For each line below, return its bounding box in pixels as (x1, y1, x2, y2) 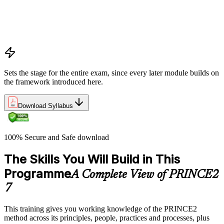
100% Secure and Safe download (4, 132, 109, 141)
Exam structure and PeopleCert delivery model (24, 29, 171, 38)
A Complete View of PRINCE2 (71, 168, 219, 181)
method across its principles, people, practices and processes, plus (4, 213, 209, 222)
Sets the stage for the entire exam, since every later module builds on (4, 68, 219, 77)
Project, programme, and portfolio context (24, 11, 155, 20)
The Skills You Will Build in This (4, 151, 180, 166)
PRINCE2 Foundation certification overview (24, 20, 165, 29)
